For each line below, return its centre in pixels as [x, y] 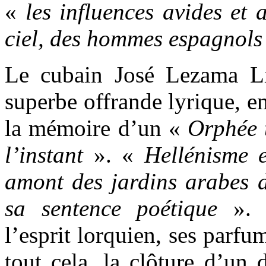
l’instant [44, 154]
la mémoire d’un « [96, 128]
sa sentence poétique [111, 208]
